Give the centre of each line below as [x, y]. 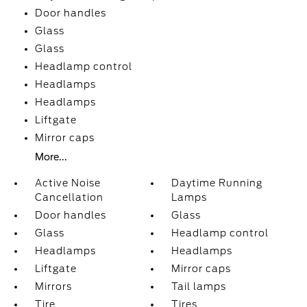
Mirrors [53, 286]
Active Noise [67, 183]
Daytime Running [217, 183]
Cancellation [69, 197]
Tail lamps [199, 286]
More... [51, 157]
